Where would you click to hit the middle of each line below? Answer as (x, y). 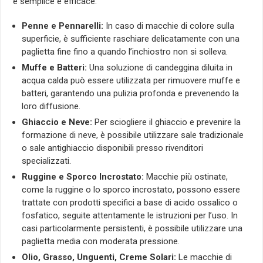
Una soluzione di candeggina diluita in (160, 67)
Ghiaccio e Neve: (57, 122)
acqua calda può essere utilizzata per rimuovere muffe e (131, 80)
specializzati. (47, 161)
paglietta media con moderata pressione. (101, 241)
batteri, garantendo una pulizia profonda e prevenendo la (131, 93)
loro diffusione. (51, 106)
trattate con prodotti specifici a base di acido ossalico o (130, 202)
